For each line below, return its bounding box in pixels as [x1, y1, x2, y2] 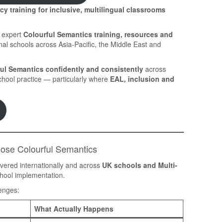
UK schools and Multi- [102, 160, 177, 170]
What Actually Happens [34, 203, 113, 214]
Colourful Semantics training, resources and [23, 29, 173, 39]
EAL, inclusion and [110, 73, 174, 84]
